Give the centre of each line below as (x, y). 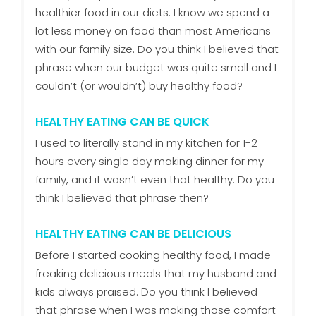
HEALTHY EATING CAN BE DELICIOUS (133, 234)
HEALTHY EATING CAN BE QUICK (122, 122)
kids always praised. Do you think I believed (146, 292)
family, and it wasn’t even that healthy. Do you (154, 180)
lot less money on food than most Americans (153, 31)
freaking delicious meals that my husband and (156, 274)
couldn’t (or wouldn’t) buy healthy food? (139, 86)
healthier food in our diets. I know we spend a (152, 13)
